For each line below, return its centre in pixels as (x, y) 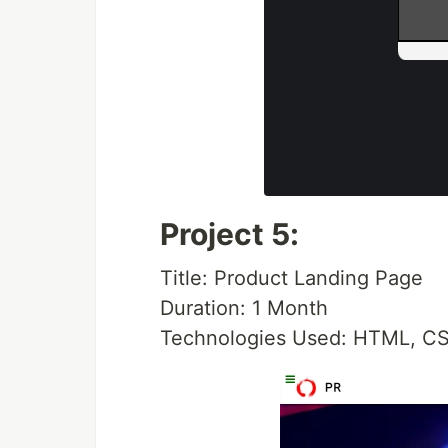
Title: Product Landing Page (291, 277)
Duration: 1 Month (244, 307)
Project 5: (229, 233)
